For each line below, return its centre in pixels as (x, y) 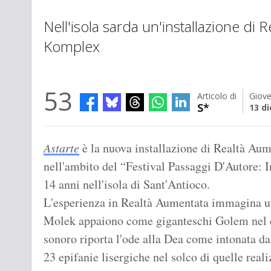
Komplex (72, 47)
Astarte (61, 148)
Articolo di (217, 96)
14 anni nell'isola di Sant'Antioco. (127, 184)
